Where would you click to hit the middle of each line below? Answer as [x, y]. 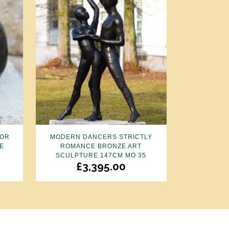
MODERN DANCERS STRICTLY [101, 137]
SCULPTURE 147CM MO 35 [101, 156]
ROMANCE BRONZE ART [101, 146]
